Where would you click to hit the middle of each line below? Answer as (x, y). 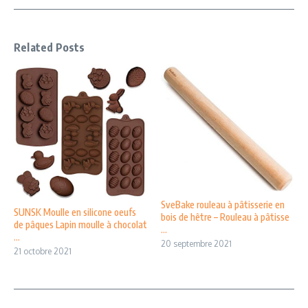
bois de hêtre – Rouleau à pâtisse (225, 217)
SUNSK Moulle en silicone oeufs (75, 212)
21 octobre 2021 (43, 252)
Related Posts (49, 47)
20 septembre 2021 (196, 244)
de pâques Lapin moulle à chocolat (80, 225)
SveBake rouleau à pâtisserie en (223, 205)
